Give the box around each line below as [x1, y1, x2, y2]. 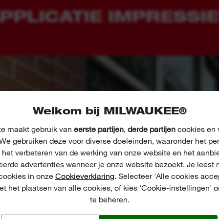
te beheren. [89, 195, 130, 205]
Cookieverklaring [55, 171, 114, 181]
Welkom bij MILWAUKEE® [32, 104, 187, 117]
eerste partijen [73, 124, 124, 134]
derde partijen [127, 124, 175, 134]
